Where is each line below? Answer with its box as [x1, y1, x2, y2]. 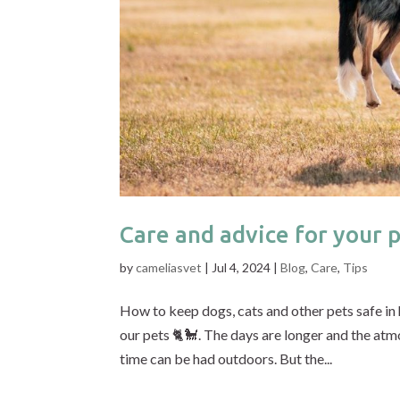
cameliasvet [136, 259, 203, 275]
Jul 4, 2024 [212, 259, 271, 275]
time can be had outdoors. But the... [120, 349, 333, 367]
